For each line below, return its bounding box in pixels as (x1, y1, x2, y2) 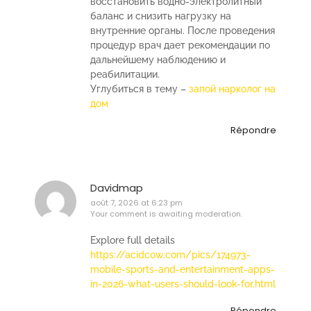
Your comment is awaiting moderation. (90, 208, 242, 220)
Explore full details (90, 234, 175, 246)
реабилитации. (90, 69, 160, 80)
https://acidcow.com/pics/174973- (90, 249, 251, 260)
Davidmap (90, 180, 143, 196)
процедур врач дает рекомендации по (90, 40, 270, 51)
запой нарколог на (189, 83, 276, 94)
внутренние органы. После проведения (90, 25, 275, 36)
